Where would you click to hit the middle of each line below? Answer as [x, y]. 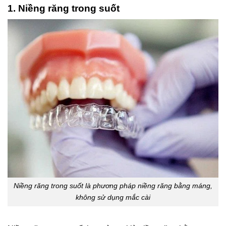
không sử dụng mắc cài [113, 197]
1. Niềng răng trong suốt [64, 8]
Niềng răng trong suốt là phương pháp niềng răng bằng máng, [113, 186]
